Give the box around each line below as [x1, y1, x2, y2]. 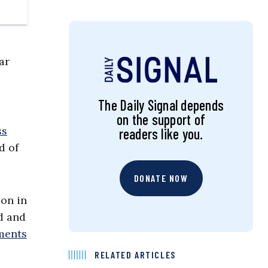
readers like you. [118, 125, 203, 143]
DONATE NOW [133, 172, 188, 184]
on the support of [117, 111, 206, 129]
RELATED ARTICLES [95, 249, 176, 261]
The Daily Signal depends [98, 96, 224, 114]
